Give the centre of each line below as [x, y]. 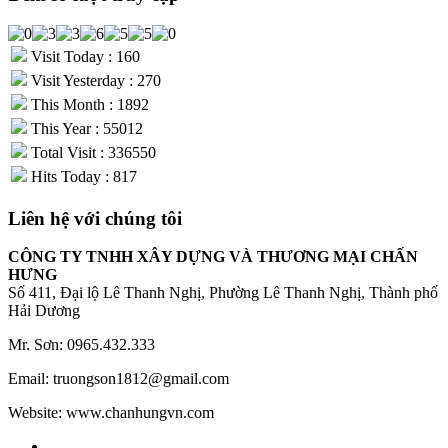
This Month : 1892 [88, 104]
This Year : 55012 [85, 128]
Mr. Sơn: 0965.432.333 [81, 345]
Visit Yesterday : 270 [94, 80]
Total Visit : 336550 [91, 152]
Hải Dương [44, 311]
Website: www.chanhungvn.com [111, 413]
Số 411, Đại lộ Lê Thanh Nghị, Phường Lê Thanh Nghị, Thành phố [223, 293]
